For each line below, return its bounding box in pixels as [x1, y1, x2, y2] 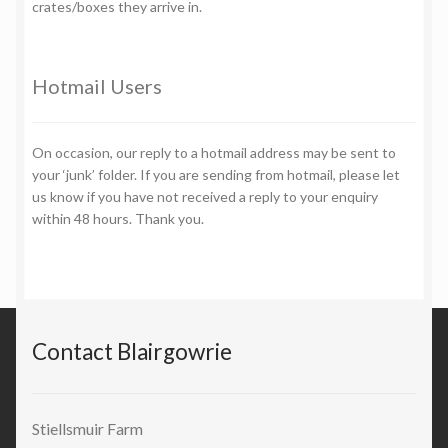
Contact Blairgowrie [32, 337, 232, 365]
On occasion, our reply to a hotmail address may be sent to [32, 144, 396, 162]
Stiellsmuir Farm [32, 419, 143, 439]
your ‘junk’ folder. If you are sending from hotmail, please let [32, 166, 400, 184]
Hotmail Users [32, 73, 162, 98]
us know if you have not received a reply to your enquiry [32, 188, 378, 206]
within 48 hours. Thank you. [32, 210, 204, 228]
